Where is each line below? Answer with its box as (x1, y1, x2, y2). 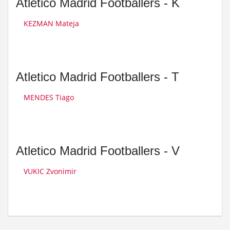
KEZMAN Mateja (24, 18, 79, 28)
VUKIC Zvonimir (24, 166, 76, 176)
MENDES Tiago (24, 92, 74, 102)
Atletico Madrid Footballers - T (16, 70, 179, 84)
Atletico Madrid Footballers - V (16, 144, 180, 158)
